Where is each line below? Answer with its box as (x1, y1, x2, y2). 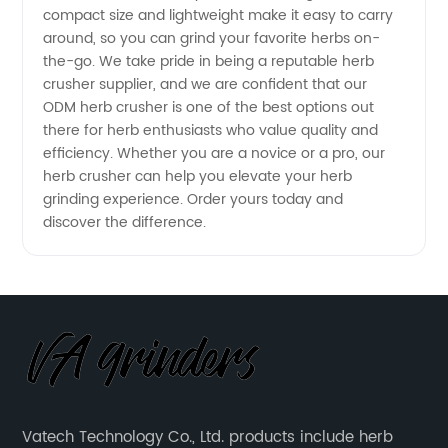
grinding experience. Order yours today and (43, 187, 344, 211)
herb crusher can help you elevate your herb (43, 164, 353, 188)
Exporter (72, 9, 145, 39)
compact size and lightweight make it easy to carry (43, 3, 394, 27)
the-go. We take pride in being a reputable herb (43, 49, 375, 73)
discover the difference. (43, 210, 207, 234)
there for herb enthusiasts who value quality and (43, 118, 379, 142)
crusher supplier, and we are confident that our (43, 72, 368, 96)
